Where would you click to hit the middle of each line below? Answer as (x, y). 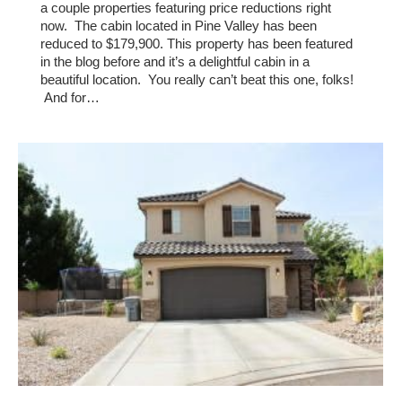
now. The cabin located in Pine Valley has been (179, 26)
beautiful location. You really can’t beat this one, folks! (197, 80)
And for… (70, 98)
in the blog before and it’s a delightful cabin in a (175, 62)
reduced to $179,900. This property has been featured (197, 44)
